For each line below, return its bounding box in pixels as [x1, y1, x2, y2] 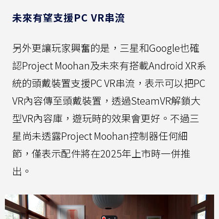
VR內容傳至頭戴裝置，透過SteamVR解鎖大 [12, 93, 200, 108]
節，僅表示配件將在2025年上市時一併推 [12, 146, 190, 160]
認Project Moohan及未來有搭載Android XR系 [12, 58, 206, 72]
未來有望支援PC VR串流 [12, 10, 125, 24]
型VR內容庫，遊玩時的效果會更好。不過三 [12, 110, 199, 125]
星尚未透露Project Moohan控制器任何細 [12, 128, 188, 143]
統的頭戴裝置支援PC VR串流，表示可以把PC [12, 75, 205, 90]
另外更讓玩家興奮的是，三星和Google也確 [12, 40, 199, 55]
